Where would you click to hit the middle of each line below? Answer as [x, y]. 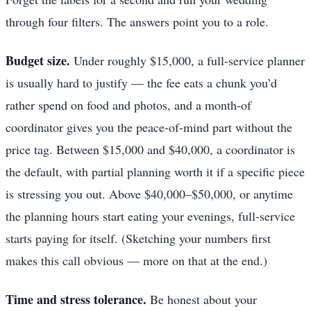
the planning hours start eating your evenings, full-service [150, 216]
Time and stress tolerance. [76, 299]
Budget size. [38, 60]
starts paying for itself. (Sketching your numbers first [138, 238]
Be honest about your [202, 299]
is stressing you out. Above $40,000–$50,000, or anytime [149, 193]
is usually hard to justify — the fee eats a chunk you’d [141, 82]
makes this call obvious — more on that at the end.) [136, 260]
